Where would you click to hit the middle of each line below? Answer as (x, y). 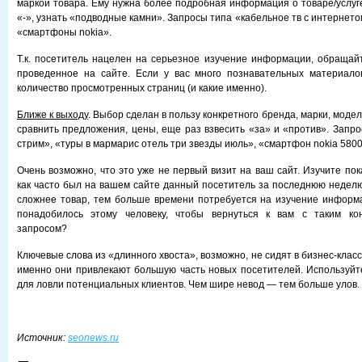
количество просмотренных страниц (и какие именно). (142, 88)
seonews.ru (93, 338)
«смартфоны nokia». (64, 32)
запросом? (42, 229)
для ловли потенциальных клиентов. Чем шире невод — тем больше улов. (188, 284)
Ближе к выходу (53, 115)
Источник (40, 338)
